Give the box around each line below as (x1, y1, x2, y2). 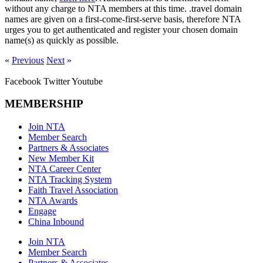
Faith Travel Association (28, 185, 118, 195)
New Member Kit (28, 153, 94, 164)
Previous (12, 55, 44, 65)
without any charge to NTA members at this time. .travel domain (5, 3, 242, 14)
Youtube (72, 76, 103, 86)
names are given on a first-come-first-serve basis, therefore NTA (5, 14, 241, 24)
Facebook (5, 76, 41, 86)
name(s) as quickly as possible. (5, 35, 119, 45)
